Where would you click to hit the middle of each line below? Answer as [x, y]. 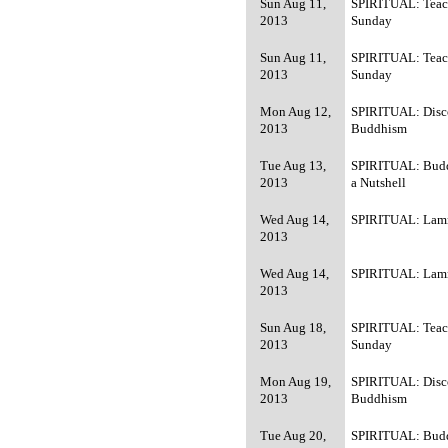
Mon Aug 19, [296, 381]
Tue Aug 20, [293, 435]
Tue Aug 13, [293, 165]
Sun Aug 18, [293, 327]
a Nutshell [379, 182]
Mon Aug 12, [296, 111]
